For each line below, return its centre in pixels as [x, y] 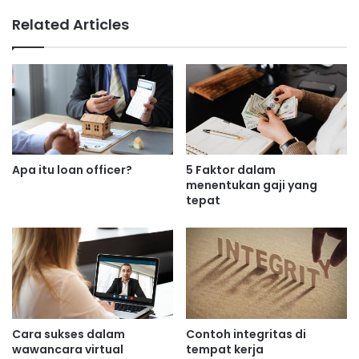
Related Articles [71, 24]
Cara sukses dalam [69, 334]
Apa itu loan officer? [72, 170]
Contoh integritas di [246, 334]
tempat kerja [225, 349]
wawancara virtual [68, 349]
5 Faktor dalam [231, 170]
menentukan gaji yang [252, 186]
